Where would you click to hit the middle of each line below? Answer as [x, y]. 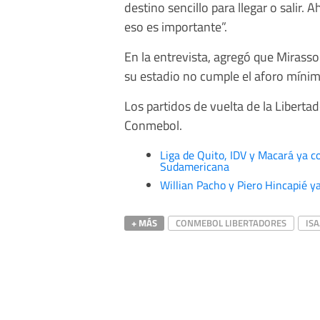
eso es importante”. [176, 26]
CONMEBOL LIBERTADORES [231, 222]
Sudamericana [195, 166]
